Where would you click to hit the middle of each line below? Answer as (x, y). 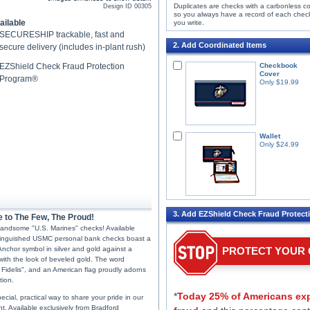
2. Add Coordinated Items (220, 45)
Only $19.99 (279, 82)
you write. (189, 22)
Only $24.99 (279, 144)
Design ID (119, 6)
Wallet (270, 136)
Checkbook (278, 65)
